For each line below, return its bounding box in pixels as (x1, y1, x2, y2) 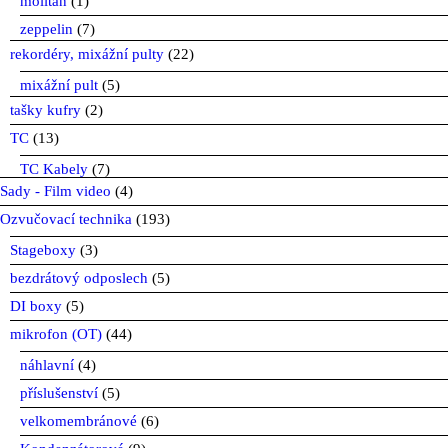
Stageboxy (10, 241, 76, 258)
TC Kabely (20, 160, 88, 177)
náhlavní (20, 356, 74, 373)
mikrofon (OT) (10, 325, 102, 342)
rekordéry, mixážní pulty (10, 45, 164, 62)
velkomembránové (20, 412, 137, 429)
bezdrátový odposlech (10, 269, 148, 286)
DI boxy (10, 297, 62, 314)
